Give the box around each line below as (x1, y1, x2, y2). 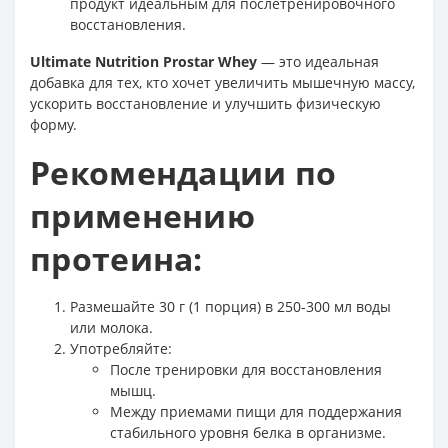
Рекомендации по (30, 151, 337, 194)
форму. (30, 115, 77, 134)
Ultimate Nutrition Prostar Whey (30, 52, 257, 71)
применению (30, 194, 256, 237)
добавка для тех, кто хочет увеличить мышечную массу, (30, 73, 415, 92)
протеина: (30, 237, 203, 280)
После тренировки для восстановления (110, 360, 382, 379)
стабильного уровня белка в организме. (110, 423, 386, 442)
